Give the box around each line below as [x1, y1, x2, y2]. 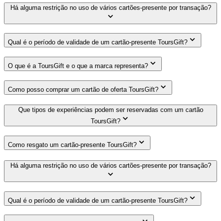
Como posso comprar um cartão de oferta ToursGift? [8, 85, 158, 93]
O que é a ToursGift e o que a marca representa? [8, 62, 148, 70]
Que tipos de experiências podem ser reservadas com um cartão [18, 106, 203, 114]
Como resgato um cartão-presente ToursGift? [8, 141, 137, 149]
